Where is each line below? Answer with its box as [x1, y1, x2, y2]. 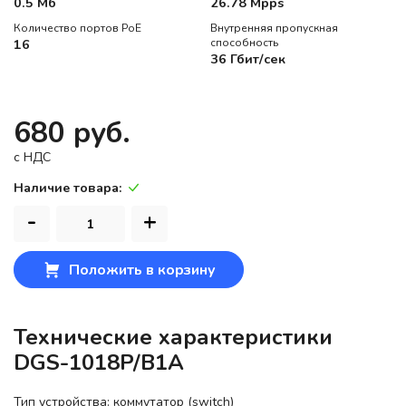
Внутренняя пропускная [210, 21, 338, 36]
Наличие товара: [14, 179, 121, 198]
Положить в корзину [69, 260, 216, 281]
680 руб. [14, 113, 130, 153]
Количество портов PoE [14, 21, 141, 36]
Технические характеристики [14, 323, 333, 353]
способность [210, 35, 278, 51]
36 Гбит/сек [210, 50, 285, 69]
